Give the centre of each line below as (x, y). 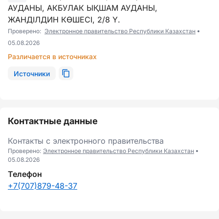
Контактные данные (53, 121)
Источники (32, 73)
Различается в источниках (52, 56)
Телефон (25, 174)
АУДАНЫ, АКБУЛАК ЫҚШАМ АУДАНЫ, (83, 8)
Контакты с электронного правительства (86, 141)
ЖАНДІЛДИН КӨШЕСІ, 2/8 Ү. (64, 20)
